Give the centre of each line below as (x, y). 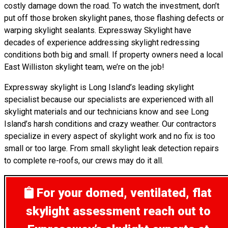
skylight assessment (83, 211)
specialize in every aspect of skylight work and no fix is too (110, 136)
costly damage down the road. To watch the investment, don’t (112, 6)
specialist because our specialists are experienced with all (109, 99)
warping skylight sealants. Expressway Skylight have (98, 30)
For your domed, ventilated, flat (124, 193)
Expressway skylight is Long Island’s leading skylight (99, 87)
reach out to (175, 211)
